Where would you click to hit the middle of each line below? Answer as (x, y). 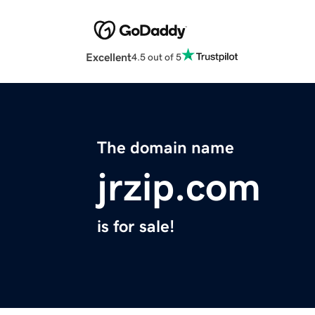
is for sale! (136, 227)
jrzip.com (179, 187)
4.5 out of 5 (156, 57)
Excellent (109, 57)
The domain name (166, 148)
